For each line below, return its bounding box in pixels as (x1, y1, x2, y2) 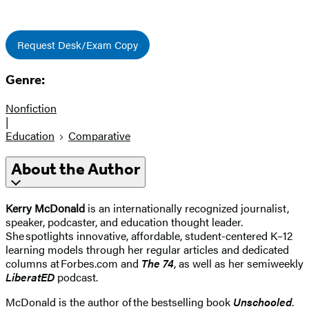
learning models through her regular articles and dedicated (6, 241, 289, 257)
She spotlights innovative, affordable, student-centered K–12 (6, 227, 292, 243)
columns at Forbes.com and (6, 255, 141, 271)
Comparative (68, 128, 130, 144)
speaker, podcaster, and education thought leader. (6, 213, 243, 230)
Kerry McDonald (6, 199, 85, 216)
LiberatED (6, 268, 54, 285)
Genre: (6, 72, 45, 88)
